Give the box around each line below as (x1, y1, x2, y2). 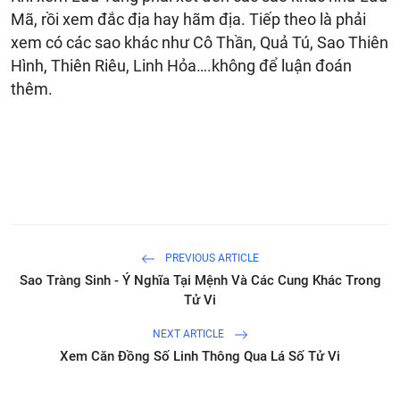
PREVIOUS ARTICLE (162, 252, 259, 265)
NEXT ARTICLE (152, 328, 227, 341)
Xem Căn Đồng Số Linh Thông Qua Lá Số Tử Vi (60, 347, 340, 364)
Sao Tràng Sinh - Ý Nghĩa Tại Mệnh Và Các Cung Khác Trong (19, 271, 381, 288)
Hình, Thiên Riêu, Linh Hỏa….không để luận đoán (11, 55, 352, 75)
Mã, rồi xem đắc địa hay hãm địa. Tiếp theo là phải (11, 9, 366, 29)
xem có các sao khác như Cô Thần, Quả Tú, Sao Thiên (11, 32, 388, 52)
